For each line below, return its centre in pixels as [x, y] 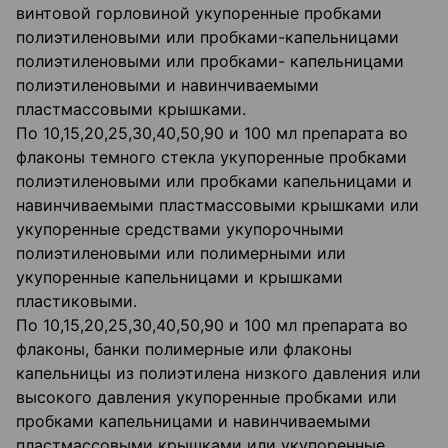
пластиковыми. [76, 301]
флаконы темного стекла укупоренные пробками [211, 157]
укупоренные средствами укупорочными [180, 229]
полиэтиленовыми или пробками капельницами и [214, 181]
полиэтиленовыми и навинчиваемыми [167, 85]
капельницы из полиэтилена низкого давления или [218, 373]
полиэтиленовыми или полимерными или [181, 253]
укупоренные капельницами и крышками [179, 277]
